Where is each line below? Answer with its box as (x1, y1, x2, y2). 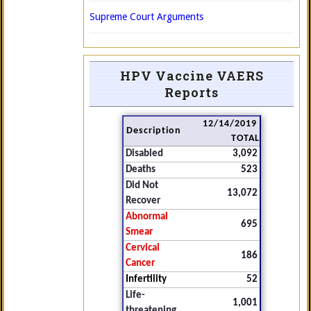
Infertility (126, 274, 167, 285)
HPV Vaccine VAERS (119, 67, 264, 84)
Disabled (126, 149, 163, 159)
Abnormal (126, 212, 168, 222)
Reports (165, 84, 219, 101)
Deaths (126, 165, 155, 175)
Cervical (126, 243, 160, 253)
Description (126, 126, 181, 136)
